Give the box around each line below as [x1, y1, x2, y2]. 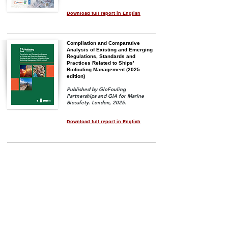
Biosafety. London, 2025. [67, 99, 126, 106]
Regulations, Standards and [67, 53, 135, 59]
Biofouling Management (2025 [67, 67, 140, 72]
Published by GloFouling [67, 86, 126, 93]
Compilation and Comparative [67, 40, 140, 46]
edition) [67, 73, 85, 79]
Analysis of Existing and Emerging [67, 47, 153, 52]
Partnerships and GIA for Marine [67, 93, 144, 99]
